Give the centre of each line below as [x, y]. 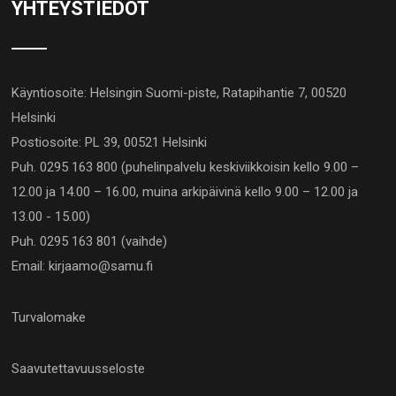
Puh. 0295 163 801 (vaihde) [90, 241]
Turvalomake [49, 317]
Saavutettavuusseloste [79, 368]
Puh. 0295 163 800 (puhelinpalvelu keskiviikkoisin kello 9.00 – [186, 167]
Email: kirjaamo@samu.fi [83, 266]
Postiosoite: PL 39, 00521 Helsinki [110, 142]
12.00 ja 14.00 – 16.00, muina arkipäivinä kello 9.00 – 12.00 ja [185, 191]
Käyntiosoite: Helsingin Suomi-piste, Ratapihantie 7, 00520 [179, 92]
